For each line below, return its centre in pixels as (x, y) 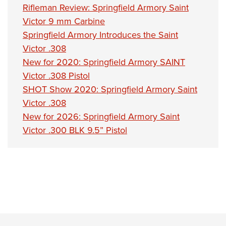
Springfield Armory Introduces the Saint (100, 35)
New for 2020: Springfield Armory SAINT (104, 62)
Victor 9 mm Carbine (64, 21)
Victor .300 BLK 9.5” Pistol (75, 130)
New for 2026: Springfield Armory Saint (101, 116)
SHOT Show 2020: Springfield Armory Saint (110, 89)
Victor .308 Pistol (56, 75)
